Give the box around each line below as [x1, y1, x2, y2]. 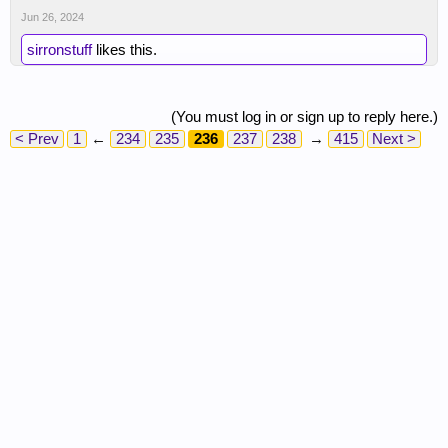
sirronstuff [27, 40, 92, 58]
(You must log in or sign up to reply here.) [171, 107, 438, 125]
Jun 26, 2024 [21, 10, 84, 23]
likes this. [92, 40, 157, 58]
